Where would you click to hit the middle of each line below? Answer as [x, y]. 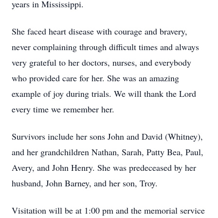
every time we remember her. [63, 109]
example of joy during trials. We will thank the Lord [104, 93]
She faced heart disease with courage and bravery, [100, 31]
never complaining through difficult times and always [105, 47]
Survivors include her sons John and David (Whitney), [107, 136]
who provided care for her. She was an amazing [95, 78]
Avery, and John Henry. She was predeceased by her [104, 167]
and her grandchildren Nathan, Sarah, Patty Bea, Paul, [108, 152]
